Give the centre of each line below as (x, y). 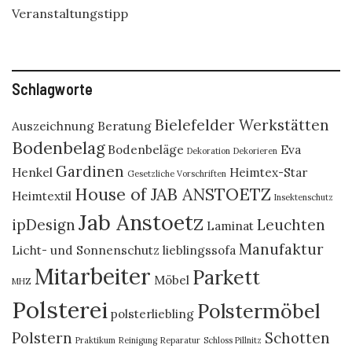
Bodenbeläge (146, 149)
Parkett (226, 277)
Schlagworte (52, 89)
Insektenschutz (304, 197)
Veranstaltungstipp (70, 13)
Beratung (125, 126)
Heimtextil (42, 196)
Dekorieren (255, 151)
